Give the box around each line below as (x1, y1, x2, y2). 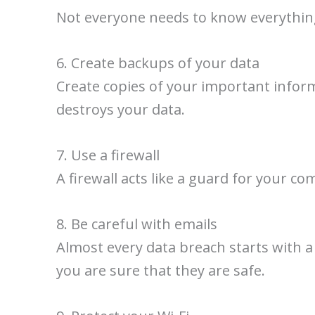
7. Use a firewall (56, 146, 160, 165)
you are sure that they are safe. (56, 261, 265, 280)
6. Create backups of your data (56, 53, 259, 72)
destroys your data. (56, 100, 185, 119)
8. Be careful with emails (56, 214, 217, 233)
